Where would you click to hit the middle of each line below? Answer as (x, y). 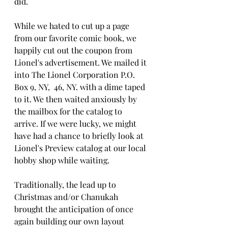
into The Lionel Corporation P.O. (76, 75)
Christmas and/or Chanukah (67, 197)
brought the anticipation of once (77, 209)
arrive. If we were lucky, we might (76, 124)
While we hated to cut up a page (73, 26)
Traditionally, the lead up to (66, 185)
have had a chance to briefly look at (80, 136)
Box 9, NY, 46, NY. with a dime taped (81, 87)
